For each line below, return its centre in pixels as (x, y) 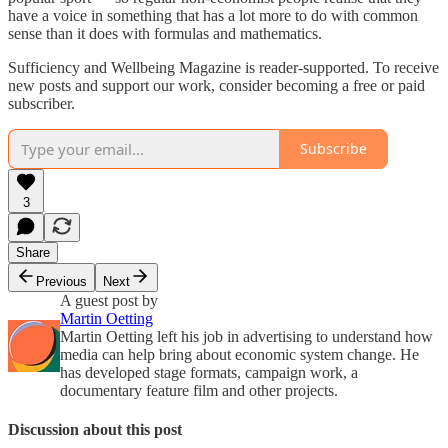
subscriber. (41, 103)
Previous (61, 281)
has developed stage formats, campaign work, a (209, 372)
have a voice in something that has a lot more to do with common (213, 15)
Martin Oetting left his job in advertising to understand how (246, 336)
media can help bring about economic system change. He (239, 354)
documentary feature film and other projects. (199, 390)
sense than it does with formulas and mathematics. (165, 33)
